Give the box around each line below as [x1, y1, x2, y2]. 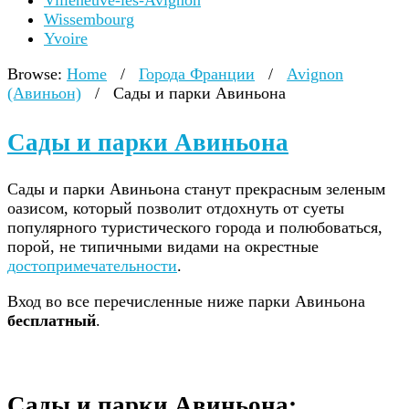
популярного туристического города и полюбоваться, [7, 217, 383, 236]
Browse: [7, 65, 62, 83]
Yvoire [44, 29, 88, 47]
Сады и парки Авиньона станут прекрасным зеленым [7, 179, 385, 198]
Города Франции [139, 65, 255, 83]
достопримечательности [7, 256, 177, 275]
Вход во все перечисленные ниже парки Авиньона [7, 291, 365, 310]
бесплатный [7, 310, 96, 330]
